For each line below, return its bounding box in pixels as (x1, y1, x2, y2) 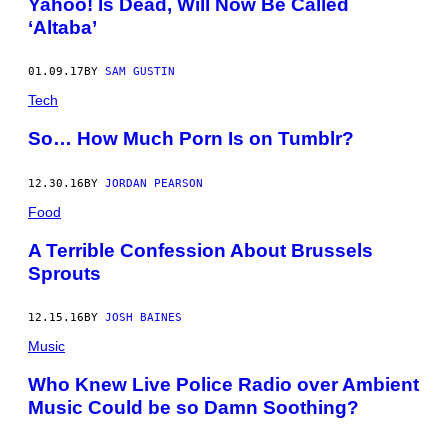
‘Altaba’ (28, 16, 97, 38)
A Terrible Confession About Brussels (28, 239, 373, 261)
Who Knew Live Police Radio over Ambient (28, 374, 419, 396)
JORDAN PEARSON (105, 176, 203, 190)
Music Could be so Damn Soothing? (28, 397, 359, 419)
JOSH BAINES (105, 311, 182, 325)
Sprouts (28, 262, 101, 284)
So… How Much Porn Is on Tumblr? (28, 128, 354, 150)
